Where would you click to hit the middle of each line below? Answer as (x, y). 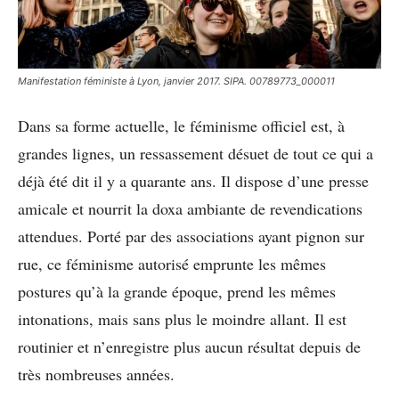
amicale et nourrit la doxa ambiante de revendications (190, 208)
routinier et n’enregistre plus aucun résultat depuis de (189, 346)
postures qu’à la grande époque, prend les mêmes (177, 291)
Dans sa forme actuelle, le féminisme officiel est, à (181, 125)
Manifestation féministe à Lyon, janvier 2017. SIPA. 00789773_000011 (176, 81)
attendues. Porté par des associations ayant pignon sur (191, 236)
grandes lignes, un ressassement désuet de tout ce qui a (195, 153)
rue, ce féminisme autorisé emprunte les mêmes (172, 263)
